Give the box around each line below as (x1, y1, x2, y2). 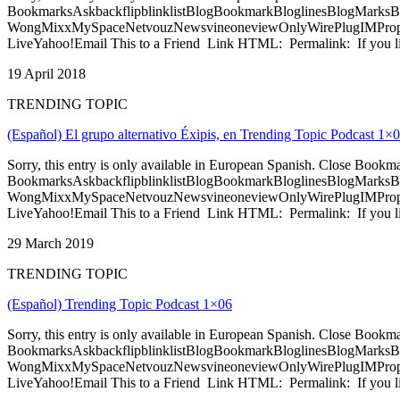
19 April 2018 (7, 65, 86, 81)
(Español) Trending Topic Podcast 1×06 (7, 296, 232, 312)
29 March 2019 (7, 235, 94, 251)
